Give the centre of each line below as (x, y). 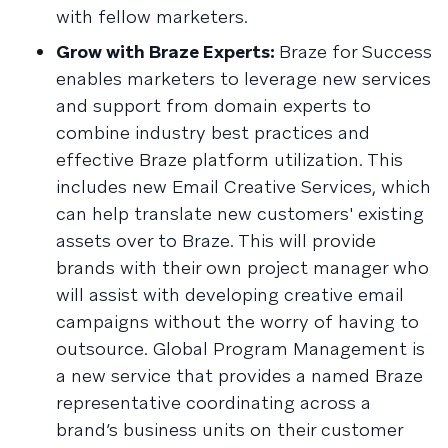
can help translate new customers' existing (240, 213)
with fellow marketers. (152, 16)
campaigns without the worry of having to (237, 321)
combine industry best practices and (213, 132)
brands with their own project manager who (242, 267)
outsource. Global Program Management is (240, 348)
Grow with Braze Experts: (167, 51)
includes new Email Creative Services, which (243, 186)
